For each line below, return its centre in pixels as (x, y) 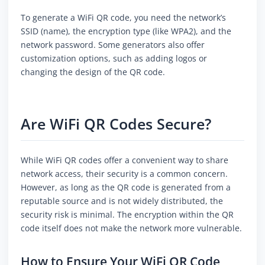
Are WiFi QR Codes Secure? (116, 124)
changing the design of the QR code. (93, 72)
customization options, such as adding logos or (114, 59)
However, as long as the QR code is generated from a (126, 188)
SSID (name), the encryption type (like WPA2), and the (126, 31)
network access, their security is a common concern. (124, 174)
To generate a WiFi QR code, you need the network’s (123, 18)
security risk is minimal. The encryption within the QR (127, 215)
